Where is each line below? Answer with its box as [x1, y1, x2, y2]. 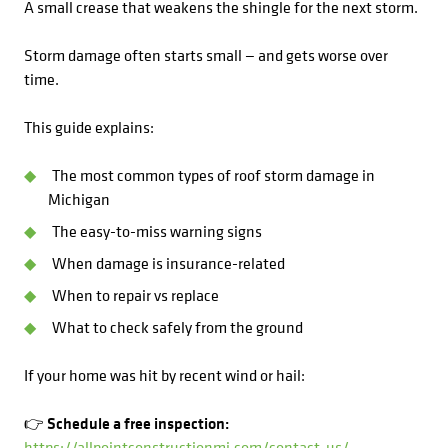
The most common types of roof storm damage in [52, 164, 375, 186]
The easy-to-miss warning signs [52, 220, 262, 242]
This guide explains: [24, 116, 154, 138]
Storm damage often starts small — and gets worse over [24, 44, 388, 66]
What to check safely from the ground [52, 316, 303, 338]
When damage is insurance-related [52, 252, 285, 274]
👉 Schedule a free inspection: [24, 412, 229, 434]
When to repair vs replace [52, 284, 219, 306]
